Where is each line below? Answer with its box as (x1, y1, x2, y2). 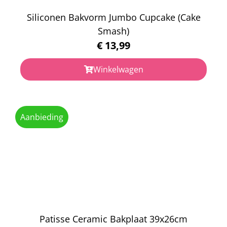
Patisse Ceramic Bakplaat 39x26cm (40, 212, 187, 225)
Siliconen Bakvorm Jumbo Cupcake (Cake (26, 11, 201, 23)
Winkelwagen (93, 63, 143, 75)
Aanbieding (20, 111, 63, 123)
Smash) (98, 24, 129, 37)
